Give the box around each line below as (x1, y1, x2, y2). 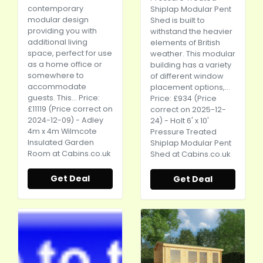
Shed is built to (150, 15, 205, 25)
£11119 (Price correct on (28, 104, 113, 114)
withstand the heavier (150, 26, 232, 36)
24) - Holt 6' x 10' (150, 116, 209, 126)
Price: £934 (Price (150, 93, 217, 103)
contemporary (28, 4, 83, 14)
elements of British (150, 38, 220, 48)
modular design (28, 15, 89, 25)
